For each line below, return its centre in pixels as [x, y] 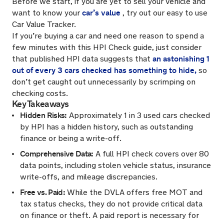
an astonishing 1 [181, 59]
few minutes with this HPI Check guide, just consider [107, 47]
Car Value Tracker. [44, 24]
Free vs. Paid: [43, 192]
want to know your [47, 13]
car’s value [101, 13]
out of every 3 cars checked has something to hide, [104, 70]
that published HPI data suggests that [82, 59]
